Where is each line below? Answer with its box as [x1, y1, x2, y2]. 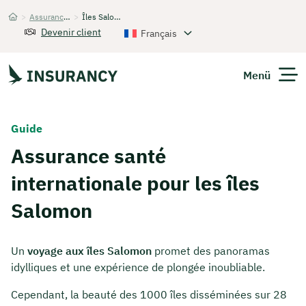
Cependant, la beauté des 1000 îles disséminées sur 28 [11, 288, 287, 302]
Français [140, 27, 177, 40]
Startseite [8, 24, 44, 34]
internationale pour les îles [11, 170, 260, 196]
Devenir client [41, 25, 101, 38]
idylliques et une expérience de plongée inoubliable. [11, 260, 265, 275]
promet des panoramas [152, 244, 270, 258]
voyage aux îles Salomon [27, 244, 152, 258]
